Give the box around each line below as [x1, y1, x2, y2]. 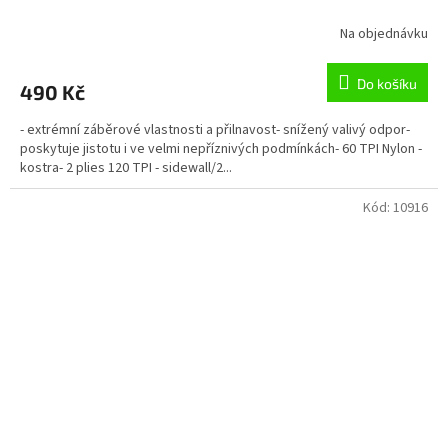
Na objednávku [340, 23, 428, 44]
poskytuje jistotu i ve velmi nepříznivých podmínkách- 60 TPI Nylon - [20, 139, 422, 160]
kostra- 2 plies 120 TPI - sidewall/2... [20, 158, 232, 179]
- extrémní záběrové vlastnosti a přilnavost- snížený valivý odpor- [20, 120, 410, 141]
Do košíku [357, 75, 417, 93]
